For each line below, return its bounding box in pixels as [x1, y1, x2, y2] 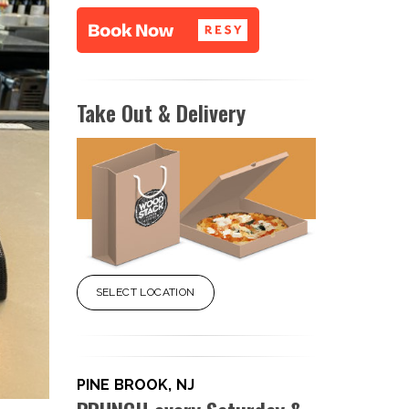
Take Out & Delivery [76, 96, 246, 129]
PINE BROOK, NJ [76, 376, 195, 394]
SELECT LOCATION [95, 286, 195, 299]
